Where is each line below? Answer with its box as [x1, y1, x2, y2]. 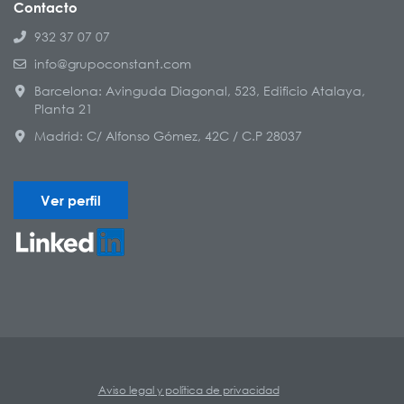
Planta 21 [34, 101, 93, 117]
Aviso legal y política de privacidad [97, 383, 280, 398]
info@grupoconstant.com [34, 56, 191, 72]
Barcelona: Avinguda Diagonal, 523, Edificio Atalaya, [34, 83, 365, 99]
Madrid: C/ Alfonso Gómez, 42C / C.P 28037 [34, 128, 302, 144]
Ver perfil [41, 192, 101, 209]
